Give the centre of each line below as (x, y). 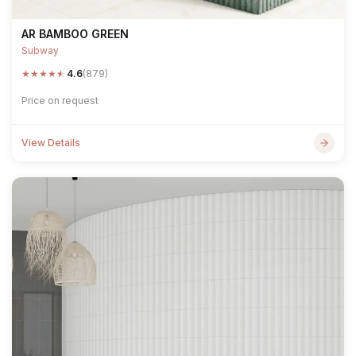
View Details (51, 143)
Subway (40, 50)
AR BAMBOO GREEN (75, 34)
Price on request (60, 101)
